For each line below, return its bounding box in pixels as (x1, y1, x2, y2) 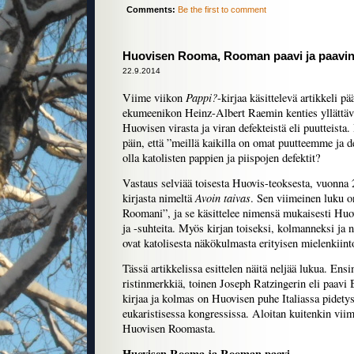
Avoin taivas (195, 190, 250, 206)
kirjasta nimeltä (122, 190, 195, 206)
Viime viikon (122, 90, 186, 106)
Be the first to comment (178, 5, 266, 15)
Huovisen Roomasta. (122, 321, 216, 337)
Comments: (126, 5, 175, 15)
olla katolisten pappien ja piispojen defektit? (122, 150, 320, 166)
